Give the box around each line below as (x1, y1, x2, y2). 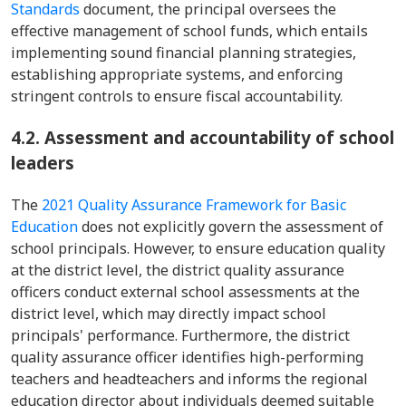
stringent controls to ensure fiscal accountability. (11, 86, 346, 106)
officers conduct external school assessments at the (11, 282, 360, 302)
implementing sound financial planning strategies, (11, 43, 356, 63)
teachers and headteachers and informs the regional (11, 369, 368, 389)
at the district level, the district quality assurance (11, 260, 344, 280)
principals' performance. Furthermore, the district (11, 325, 350, 345)
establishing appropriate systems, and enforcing (11, 64, 343, 84)
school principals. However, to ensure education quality (11, 238, 385, 258)
